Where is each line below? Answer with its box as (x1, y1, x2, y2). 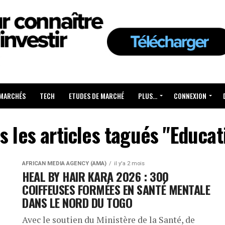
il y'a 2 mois (114, 160, 145, 167)
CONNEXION (174, 90, 206, 101)
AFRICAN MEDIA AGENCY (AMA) (22, 160, 106, 167)
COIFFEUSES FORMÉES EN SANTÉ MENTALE (22, 180, 210, 199)
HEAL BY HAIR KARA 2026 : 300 (22, 167, 169, 186)
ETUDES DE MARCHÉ (69, 90, 124, 101)
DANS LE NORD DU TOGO (22, 193, 133, 212)
